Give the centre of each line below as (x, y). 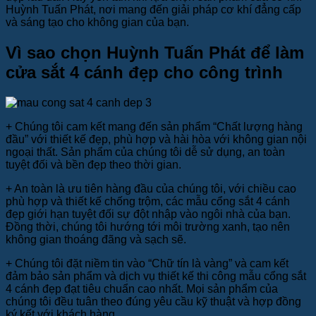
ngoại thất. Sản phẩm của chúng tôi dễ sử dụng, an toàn (145, 152)
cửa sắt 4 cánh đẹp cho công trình (144, 73)
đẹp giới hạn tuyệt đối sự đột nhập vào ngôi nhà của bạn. (148, 214)
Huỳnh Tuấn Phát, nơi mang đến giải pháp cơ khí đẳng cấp (153, 10)
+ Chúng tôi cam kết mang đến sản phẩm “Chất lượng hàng (154, 127)
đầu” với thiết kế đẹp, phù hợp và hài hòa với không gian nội (156, 140)
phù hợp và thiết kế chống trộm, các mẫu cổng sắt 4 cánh (148, 202)
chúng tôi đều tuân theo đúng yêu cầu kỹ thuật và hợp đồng (153, 302)
